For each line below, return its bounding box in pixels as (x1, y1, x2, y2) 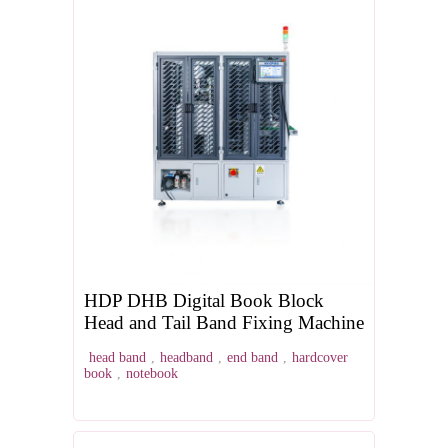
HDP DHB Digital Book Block (84, 290, 324, 312)
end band (227, 350, 278, 366)
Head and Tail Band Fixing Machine (84, 312, 364, 334)
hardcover (292, 350, 348, 366)
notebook (126, 366, 178, 382)
